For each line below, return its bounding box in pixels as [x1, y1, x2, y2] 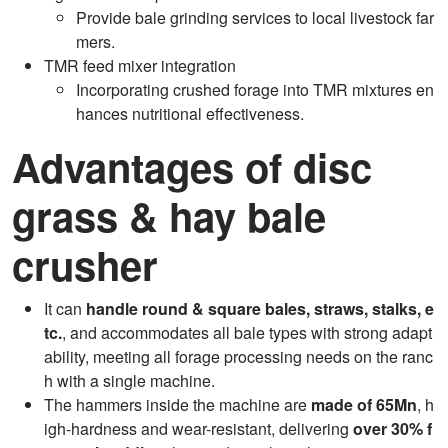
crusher [12, 235, 158, 293]
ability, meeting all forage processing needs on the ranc [44, 344, 433, 368]
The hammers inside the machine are [44, 392, 311, 416]
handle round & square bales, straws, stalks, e [86, 296, 434, 320]
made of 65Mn [311, 392, 417, 416]
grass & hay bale [12, 186, 326, 244]
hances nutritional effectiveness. [76, 101, 304, 125]
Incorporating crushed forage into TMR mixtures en [76, 77, 434, 101]
